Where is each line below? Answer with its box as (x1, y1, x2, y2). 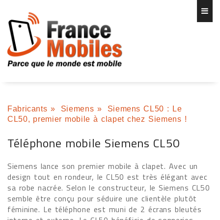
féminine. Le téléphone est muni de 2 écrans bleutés (7, 203, 202, 215)
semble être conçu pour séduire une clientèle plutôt (7, 192, 197, 204)
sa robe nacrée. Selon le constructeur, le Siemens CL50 (7, 182, 210, 193)
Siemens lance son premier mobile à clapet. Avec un (7, 160, 198, 172)
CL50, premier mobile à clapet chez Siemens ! (7, 115, 187, 123)
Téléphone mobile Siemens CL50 (7, 134, 180, 152)
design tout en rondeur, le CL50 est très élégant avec (7, 171, 208, 183)
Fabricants (7, 105, 48, 113)
